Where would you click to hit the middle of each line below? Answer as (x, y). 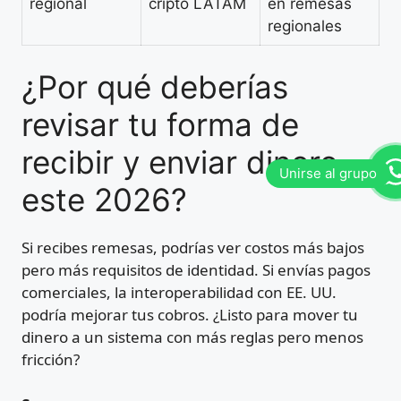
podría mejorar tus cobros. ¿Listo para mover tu (190, 315)
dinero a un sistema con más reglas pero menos (192, 337)
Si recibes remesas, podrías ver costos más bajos (193, 248)
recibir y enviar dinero (180, 162)
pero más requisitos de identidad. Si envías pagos (196, 270)
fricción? (51, 360)
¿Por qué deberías (155, 87)
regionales (305, 26)
